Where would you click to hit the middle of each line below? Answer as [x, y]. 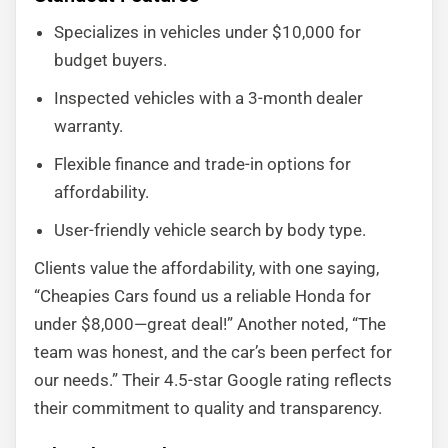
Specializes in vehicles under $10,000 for [207, 32]
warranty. [88, 126]
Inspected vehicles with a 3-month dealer [208, 98]
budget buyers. [110, 60]
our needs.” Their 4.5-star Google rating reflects [213, 380]
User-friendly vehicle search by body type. [210, 230]
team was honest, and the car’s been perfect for [213, 352]
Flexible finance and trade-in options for [202, 164]
